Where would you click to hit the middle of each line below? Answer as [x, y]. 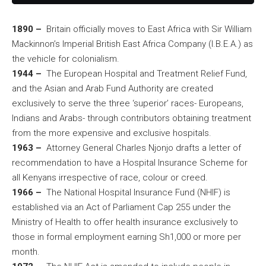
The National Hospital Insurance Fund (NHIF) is [136, 193]
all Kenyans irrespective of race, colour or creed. [110, 178]
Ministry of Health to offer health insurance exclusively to [125, 222]
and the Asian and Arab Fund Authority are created [113, 89]
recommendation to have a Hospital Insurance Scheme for [130, 163]
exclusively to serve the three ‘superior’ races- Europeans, [128, 104]
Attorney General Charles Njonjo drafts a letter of [141, 148]
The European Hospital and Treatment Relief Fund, [144, 74]
